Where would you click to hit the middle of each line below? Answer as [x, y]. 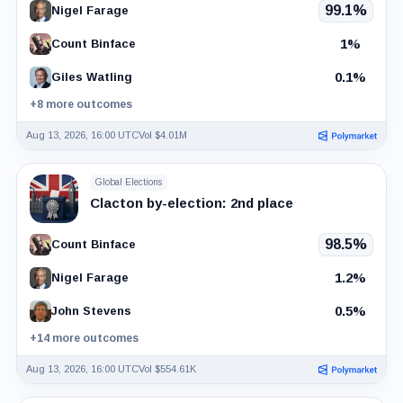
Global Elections [128, 183]
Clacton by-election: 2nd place [191, 202]
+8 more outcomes [81, 104]
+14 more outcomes [84, 338]
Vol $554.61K [167, 369]
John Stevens [91, 311]
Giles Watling [91, 77]
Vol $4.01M [162, 135]
